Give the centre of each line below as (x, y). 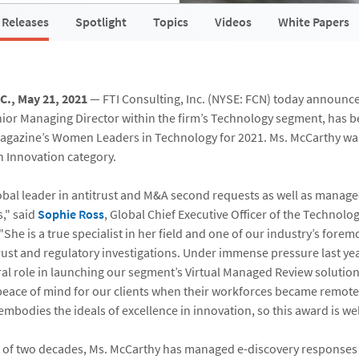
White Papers (314, 22)
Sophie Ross (71, 214)
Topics (171, 22)
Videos (233, 22)
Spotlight (101, 22)
